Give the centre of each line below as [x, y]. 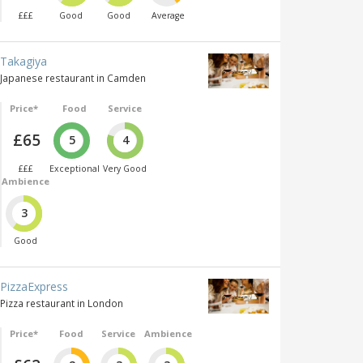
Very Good [124, 168]
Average [168, 16]
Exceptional [74, 168]
